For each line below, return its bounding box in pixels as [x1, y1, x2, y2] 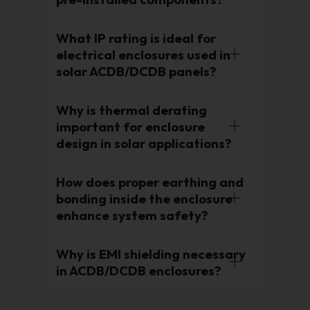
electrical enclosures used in [56, 46, 230, 64]
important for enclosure [56, 118, 205, 136]
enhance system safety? [56, 207, 208, 224]
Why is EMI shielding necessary [56, 246, 246, 263]
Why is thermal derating [56, 102, 207, 119]
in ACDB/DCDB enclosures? [56, 262, 221, 280]
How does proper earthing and [56, 174, 244, 191]
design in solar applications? [56, 135, 232, 152]
